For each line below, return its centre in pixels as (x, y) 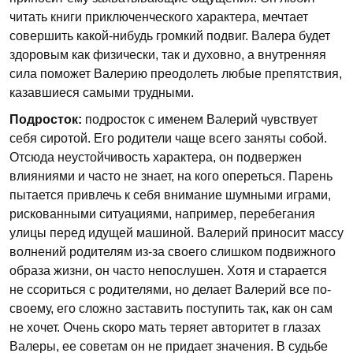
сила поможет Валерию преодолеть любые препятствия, (176, 74)
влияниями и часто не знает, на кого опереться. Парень (171, 176)
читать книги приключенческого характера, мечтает (159, 17)
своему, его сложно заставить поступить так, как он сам (171, 308)
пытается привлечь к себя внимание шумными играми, (170, 195)
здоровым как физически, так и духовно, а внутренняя (168, 55)
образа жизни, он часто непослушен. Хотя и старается (168, 271)
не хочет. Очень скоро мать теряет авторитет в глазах (165, 327)
